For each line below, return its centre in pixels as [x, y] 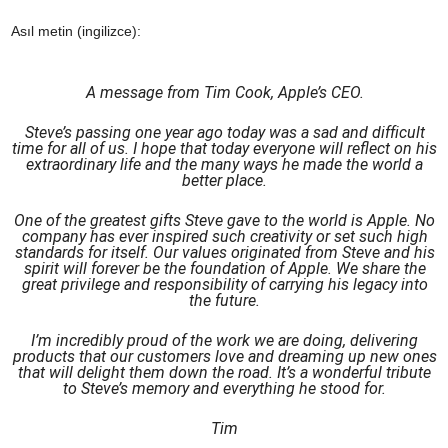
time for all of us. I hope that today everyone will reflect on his [224, 148]
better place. [224, 180]
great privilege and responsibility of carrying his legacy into [224, 284]
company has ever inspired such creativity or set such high [224, 236]
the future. [224, 300]
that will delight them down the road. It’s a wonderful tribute [224, 372]
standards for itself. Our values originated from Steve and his [224, 252]
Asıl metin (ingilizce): [76, 30]
